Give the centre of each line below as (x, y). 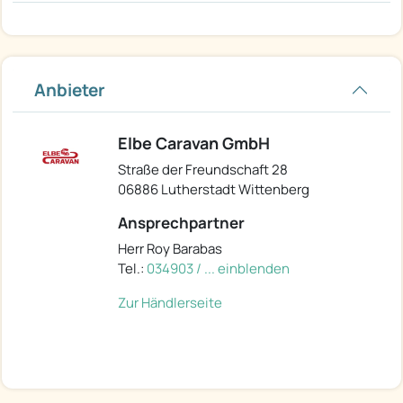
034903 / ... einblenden (218, 269)
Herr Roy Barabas (170, 249)
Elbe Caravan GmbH (194, 143)
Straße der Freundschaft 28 (203, 170)
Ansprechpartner (181, 223)
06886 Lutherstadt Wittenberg (214, 190)
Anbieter (70, 90)
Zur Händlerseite (170, 303)
